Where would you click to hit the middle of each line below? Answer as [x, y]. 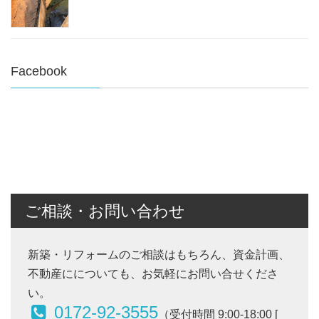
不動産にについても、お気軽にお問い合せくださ [153, 274]
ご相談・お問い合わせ [105, 211]
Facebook [39, 72]
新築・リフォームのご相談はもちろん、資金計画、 [159, 255]
